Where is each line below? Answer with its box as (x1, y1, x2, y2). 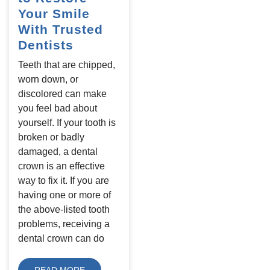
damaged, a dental (18, 146, 98, 157)
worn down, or (18, 74, 78, 84)
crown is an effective (18, 160, 105, 171)
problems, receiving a (18, 218, 110, 229)
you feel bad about (18, 102, 97, 113)
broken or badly (18, 131, 84, 142)
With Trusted (18, 22, 103, 36)
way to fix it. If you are (18, 175, 109, 186)
